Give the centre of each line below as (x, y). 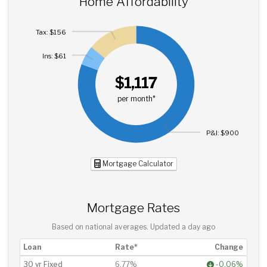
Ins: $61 (55, 56)
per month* (136, 99)
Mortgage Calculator (137, 164)
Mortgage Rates (133, 208)
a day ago (198, 227)
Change (229, 247)
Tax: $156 (51, 32)
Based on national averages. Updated (117, 227)
